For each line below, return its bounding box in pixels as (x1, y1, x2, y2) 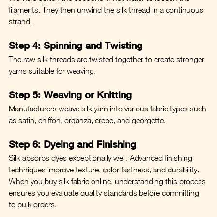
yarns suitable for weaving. (9, 66, 96, 75)
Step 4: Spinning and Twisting (9, 39, 142, 51)
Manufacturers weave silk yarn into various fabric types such (9, 104, 208, 113)
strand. (9, 16, 32, 26)
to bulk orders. (9, 200, 57, 209)
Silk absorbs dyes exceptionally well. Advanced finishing (9, 153, 194, 162)
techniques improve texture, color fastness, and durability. (9, 165, 199, 174)
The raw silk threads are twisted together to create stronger (9, 54, 206, 63)
